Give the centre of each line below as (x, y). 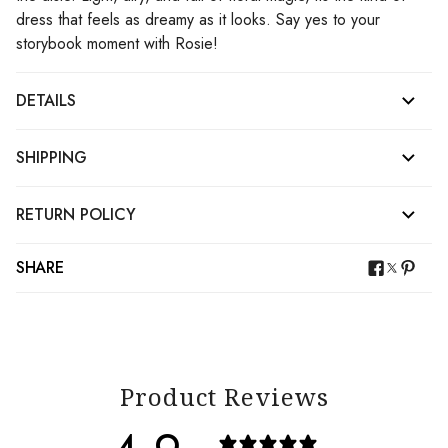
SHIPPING (51, 157)
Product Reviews (224, 396)
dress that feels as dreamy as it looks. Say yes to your (198, 19)
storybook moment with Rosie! (117, 43)
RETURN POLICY (76, 214)
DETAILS (46, 100)
